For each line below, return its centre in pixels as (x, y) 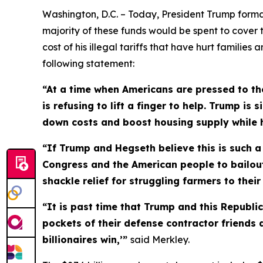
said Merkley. (160, 239)
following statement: (88, 63)
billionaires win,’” (86, 239)
